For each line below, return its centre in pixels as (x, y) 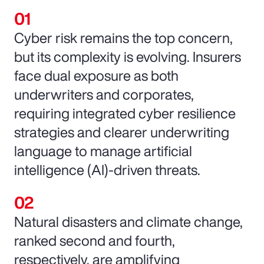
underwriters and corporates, (104, 94)
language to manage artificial (103, 151)
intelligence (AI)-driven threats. (107, 169)
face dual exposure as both (96, 75)
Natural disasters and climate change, (128, 221)
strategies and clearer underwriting (122, 132)
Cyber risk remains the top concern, (123, 37)
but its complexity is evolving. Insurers (128, 56)
